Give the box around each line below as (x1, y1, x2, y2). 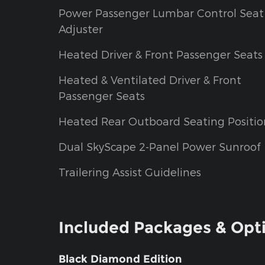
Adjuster (59, 22, 103, 35)
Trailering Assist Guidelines (59, 166, 201, 179)
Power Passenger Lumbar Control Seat (59, 7, 264, 20)
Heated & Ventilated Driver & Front (59, 73, 241, 86)
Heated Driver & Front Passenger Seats (59, 48, 263, 61)
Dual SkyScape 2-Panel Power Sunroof (59, 140, 260, 153)
